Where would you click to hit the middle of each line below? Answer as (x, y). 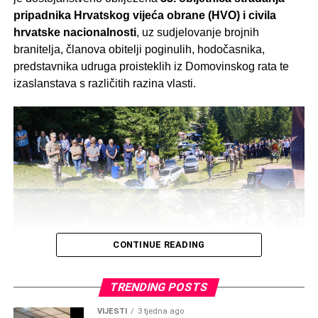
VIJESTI (112, 312)
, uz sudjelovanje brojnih (197, 33)
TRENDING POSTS (159, 287)
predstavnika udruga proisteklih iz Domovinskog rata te (151, 67)
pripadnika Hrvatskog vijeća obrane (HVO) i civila (144, 16)
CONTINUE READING (159, 245)
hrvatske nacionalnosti (75, 33)
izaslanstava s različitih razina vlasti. (104, 84)
